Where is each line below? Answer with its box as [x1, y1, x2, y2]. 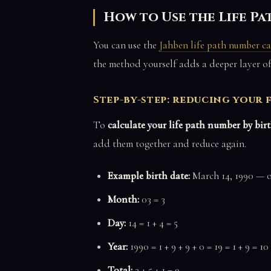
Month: [108, 193, 139, 206]
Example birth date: [108, 169, 190, 183]
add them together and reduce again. [93, 137, 246, 150]
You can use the [93, 39, 159, 52]
